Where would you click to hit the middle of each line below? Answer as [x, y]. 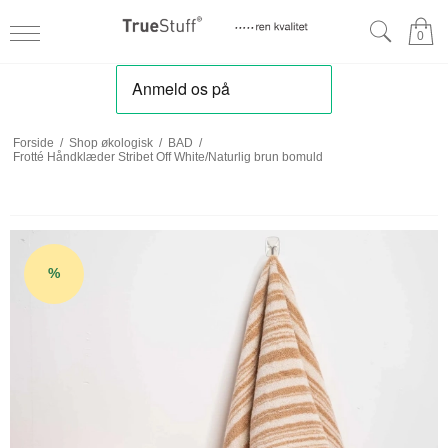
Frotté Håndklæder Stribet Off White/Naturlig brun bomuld [167, 156]
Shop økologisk [110, 142]
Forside [33, 142]
